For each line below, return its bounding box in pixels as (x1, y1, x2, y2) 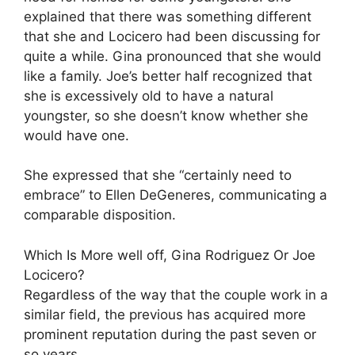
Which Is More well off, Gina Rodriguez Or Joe (24, 246, 315, 263)
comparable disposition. (24, 207, 176, 223)
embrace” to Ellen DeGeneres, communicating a (24, 187, 327, 203)
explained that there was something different (24, 8, 311, 25)
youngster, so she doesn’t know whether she (24, 107, 308, 124)
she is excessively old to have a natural (24, 87, 273, 104)
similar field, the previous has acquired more (24, 306, 306, 323)
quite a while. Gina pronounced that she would (24, 48, 322, 64)
